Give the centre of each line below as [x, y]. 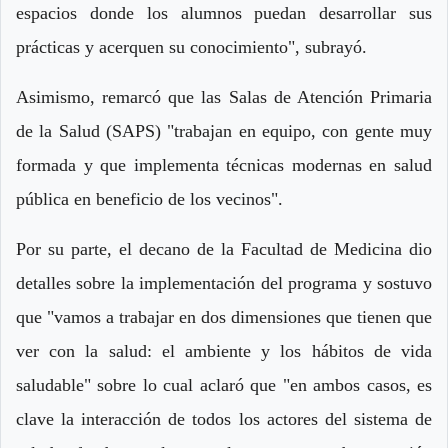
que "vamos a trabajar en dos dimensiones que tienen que [224, 317]
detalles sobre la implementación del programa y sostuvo [224, 283]
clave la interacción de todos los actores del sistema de [224, 419]
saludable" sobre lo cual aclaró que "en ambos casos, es [224, 385]
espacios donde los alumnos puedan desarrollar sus [224, 13]
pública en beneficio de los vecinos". [149, 199]
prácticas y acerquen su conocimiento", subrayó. [191, 47]
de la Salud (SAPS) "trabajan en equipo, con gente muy [224, 131]
